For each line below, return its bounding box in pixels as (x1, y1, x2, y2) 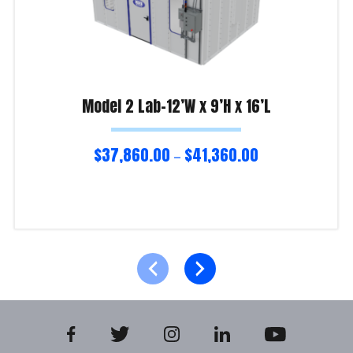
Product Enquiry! (14, 257, 114, 273)
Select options (14, 230, 101, 247)
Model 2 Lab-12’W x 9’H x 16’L (81, 93, 271, 118)
